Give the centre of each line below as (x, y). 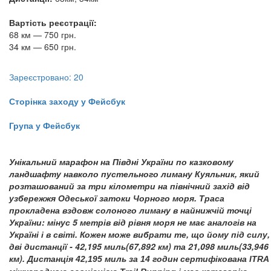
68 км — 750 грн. (43, 34)
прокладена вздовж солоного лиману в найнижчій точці (130, 210)
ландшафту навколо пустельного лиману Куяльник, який (134, 174)
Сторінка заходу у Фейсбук (67, 101)
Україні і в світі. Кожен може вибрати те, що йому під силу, (139, 234)
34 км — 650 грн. (43, 47)
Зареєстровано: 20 (46, 77)
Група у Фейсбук (44, 125)
